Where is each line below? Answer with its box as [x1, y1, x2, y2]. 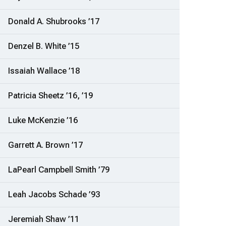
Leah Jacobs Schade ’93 [8, 190, 100, 200]
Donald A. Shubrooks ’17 [8, 17, 99, 27]
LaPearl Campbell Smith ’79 [8, 165, 109, 175]
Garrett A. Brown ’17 [8, 140, 83, 150]
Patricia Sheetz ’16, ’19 [8, 91, 93, 101]
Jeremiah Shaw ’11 [8, 214, 79, 224]
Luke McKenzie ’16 [8, 116, 78, 126]
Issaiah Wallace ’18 [8, 66, 80, 76]
